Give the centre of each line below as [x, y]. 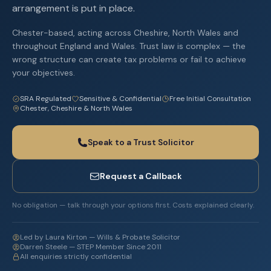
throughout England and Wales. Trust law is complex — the [129, 46]
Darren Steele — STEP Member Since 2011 [91, 247]
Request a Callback [141, 176]
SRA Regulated [46, 99]
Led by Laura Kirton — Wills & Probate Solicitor [100, 237]
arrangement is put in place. [73, 8]
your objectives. [44, 73]
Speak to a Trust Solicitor [141, 142]
